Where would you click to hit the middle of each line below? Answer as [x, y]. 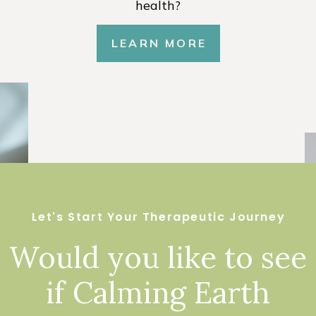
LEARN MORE [159, 43]
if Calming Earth [158, 293]
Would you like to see [158, 257]
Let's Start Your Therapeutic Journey [158, 217]
